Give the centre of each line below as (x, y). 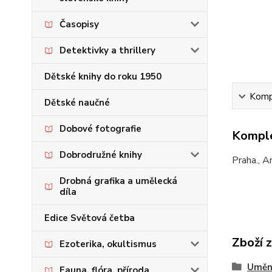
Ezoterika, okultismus (108, 244)
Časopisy (79, 24)
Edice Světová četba (90, 218)
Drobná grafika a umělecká (118, 181)
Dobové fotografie (100, 129)
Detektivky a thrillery (107, 50)
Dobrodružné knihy (101, 155)
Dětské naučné (77, 103)
